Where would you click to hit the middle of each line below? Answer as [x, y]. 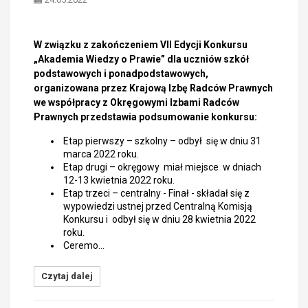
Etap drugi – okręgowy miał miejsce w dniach [162, 167]
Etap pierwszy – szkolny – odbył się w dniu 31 [162, 141]
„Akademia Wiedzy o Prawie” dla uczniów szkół [141, 59]
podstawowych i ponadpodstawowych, [121, 74]
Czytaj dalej [67, 276]
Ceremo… [84, 245]
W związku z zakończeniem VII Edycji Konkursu [141, 45]
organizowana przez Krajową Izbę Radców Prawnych [153, 88]
